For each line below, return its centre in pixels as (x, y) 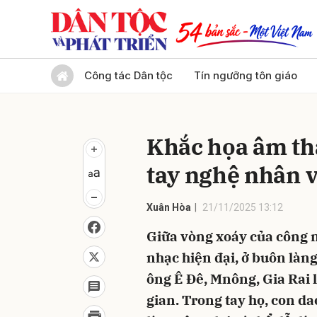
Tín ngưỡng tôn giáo (246, 75)
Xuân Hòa (169, 207)
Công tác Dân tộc (128, 75)
